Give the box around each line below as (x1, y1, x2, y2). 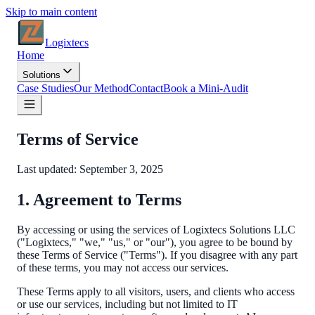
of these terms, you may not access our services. (17, 261, 229, 274)
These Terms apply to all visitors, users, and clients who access (17, 285, 295, 297)
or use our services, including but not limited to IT (17, 297, 238, 310)
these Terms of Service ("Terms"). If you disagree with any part (17, 248, 297, 261)
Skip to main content (6, 6, 97, 18)
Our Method (74, 82, 129, 94)
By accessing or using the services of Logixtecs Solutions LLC (17, 223, 295, 236)
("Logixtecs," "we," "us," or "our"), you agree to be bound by (17, 236, 292, 248)
